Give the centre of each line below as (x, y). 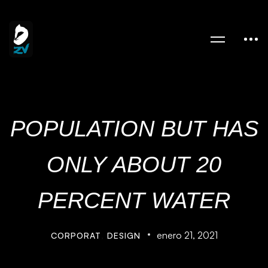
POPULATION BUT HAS (134, 129)
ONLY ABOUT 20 (134, 165)
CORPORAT (76, 235)
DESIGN (124, 235)
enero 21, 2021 (187, 235)
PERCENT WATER (134, 200)
